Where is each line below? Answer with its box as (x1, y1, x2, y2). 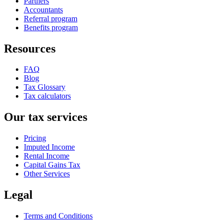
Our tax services (4, 111, 87, 124)
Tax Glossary (24, 83, 65, 92)
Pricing (24, 134, 46, 143)
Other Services (24, 169, 70, 178)
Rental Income (24, 152, 69, 161)
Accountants (24, 5, 63, 14)
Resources (4, 42, 55, 55)
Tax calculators (24, 92, 71, 101)
